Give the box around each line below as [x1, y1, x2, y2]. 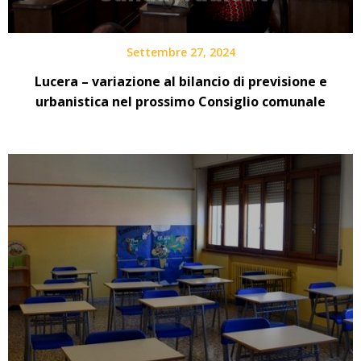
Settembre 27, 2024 [126, 44, 235, 60]
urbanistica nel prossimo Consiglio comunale [35, 92, 326, 110]
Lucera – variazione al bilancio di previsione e [34, 72, 327, 90]
